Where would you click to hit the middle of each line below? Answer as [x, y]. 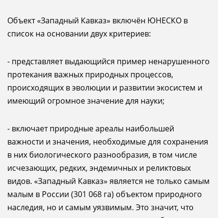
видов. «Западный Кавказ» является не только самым [109, 181]
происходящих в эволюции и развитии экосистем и [105, 88]
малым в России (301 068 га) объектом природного [105, 194]
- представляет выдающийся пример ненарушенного [109, 61]
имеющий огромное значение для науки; [86, 101]
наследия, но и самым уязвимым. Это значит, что [100, 207]
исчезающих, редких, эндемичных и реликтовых [99, 168]
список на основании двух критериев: [79, 34]
